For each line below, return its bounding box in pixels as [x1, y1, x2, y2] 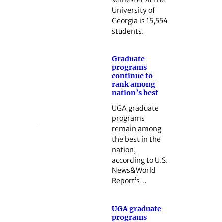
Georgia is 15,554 [111, 16, 167, 26]
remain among [111, 124, 161, 133]
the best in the [111, 134, 161, 144]
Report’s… [111, 176, 147, 185]
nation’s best [111, 88, 158, 98]
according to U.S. [111, 155, 167, 165]
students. [111, 27, 144, 36]
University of [111, 6, 155, 15]
